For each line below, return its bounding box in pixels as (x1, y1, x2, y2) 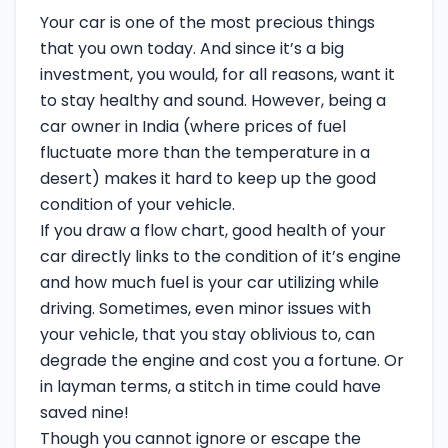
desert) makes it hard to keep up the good (40, 167, 376, 190)
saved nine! (40, 401, 129, 424)
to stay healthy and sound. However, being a (40, 89, 386, 112)
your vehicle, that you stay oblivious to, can (40, 323, 375, 346)
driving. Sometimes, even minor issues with (40, 297, 371, 320)
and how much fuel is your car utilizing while (40, 271, 379, 294)
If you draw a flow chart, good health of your (40, 219, 386, 242)
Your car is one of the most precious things (40, 11, 375, 34)
